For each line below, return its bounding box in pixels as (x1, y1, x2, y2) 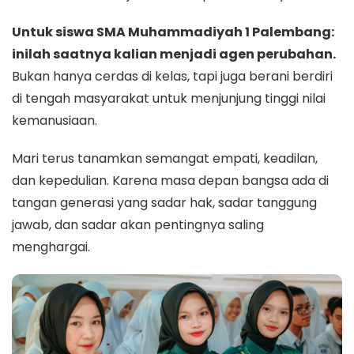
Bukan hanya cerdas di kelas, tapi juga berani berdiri (12, 66, 333, 85)
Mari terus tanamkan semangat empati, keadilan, (12, 149, 318, 168)
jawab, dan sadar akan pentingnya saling (12, 215, 264, 234)
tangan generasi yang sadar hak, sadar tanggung (12, 193, 317, 212)
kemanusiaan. (12, 111, 97, 130)
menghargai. (12, 237, 90, 256)
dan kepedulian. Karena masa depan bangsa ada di (12, 171, 329, 190)
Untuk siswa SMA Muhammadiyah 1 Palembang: (12, 22, 334, 41)
